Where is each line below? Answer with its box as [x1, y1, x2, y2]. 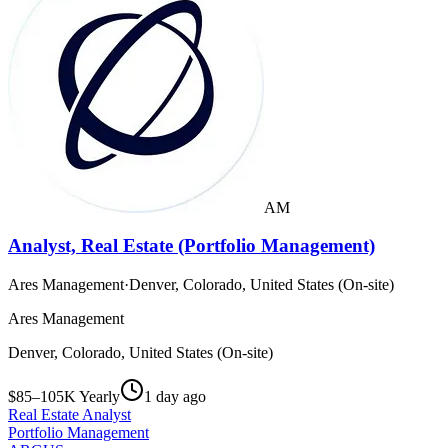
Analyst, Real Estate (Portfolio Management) [8, 235, 375, 257]
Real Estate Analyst [8, 406, 131, 424]
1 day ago [144, 388, 206, 406]
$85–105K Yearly [8, 388, 120, 406]
